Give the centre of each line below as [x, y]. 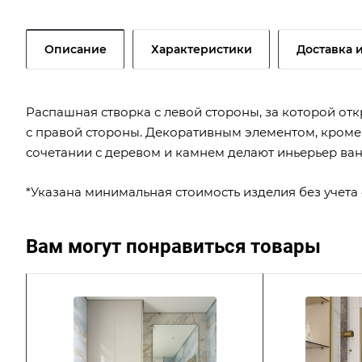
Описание [76, 49]
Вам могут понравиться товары [173, 246]
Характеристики [202, 49]
